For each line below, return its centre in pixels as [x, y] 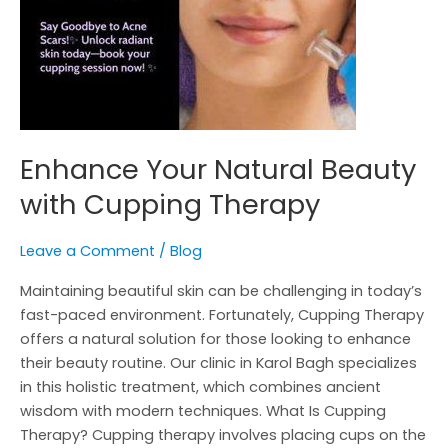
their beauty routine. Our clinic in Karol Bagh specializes [218, 363]
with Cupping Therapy [170, 204]
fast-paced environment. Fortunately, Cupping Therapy [222, 315]
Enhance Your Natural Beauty [218, 169]
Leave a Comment [87, 250]
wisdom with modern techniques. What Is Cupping [203, 411]
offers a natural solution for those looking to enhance [215, 339]
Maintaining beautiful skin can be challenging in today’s [221, 291]
